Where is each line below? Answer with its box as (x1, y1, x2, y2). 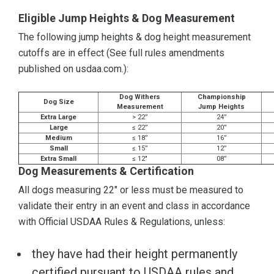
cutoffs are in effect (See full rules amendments (18, 47, 224, 59)
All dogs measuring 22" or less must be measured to (18, 184, 243, 196)
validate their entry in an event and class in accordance (18, 200, 250, 212)
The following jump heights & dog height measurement (18, 31, 251, 43)
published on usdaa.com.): (18, 63, 128, 75)
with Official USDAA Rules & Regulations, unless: (18, 216, 225, 228)
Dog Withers (119, 93, 160, 102)
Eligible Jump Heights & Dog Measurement (18, 12, 235, 25)
